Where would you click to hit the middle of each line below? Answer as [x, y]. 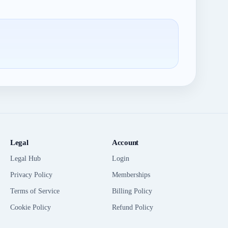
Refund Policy [133, 207]
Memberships [131, 175]
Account [125, 142]
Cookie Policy [31, 207]
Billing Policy [132, 191]
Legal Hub [25, 159]
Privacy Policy [31, 175]
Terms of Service [35, 191]
